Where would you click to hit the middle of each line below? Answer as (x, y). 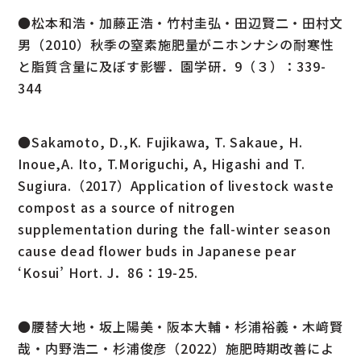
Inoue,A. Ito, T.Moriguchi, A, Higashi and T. (162, 163)
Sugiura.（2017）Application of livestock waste (176, 185)
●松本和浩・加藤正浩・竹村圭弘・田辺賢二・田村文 (180, 22)
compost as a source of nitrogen (127, 207)
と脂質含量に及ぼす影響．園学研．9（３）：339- (172, 66)
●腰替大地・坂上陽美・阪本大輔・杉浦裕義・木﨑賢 (180, 326)
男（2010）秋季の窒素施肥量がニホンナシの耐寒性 (176, 44)
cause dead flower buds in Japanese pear (157, 250)
